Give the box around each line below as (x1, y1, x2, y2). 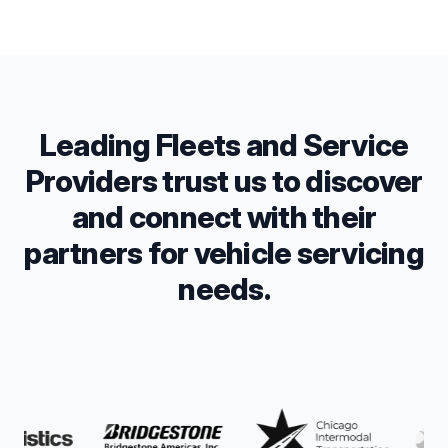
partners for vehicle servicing (24, 234, 424, 271)
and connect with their (71, 198, 377, 235)
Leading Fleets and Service (39, 126, 409, 163)
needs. (178, 270, 270, 307)
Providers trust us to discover (25, 162, 423, 199)
